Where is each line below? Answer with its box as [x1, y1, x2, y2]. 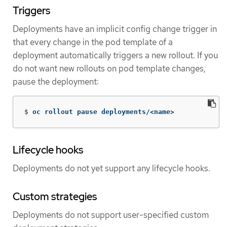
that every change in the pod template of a [13, 36, 173, 48]
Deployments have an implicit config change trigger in [13, 23, 217, 34]
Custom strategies [13, 190, 97, 203]
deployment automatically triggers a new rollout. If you [13, 49, 218, 61]
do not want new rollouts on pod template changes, [13, 62, 206, 74]
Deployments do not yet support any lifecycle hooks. [13, 162, 210, 174]
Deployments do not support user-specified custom [13, 209, 209, 220]
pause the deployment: [13, 75, 99, 87]
